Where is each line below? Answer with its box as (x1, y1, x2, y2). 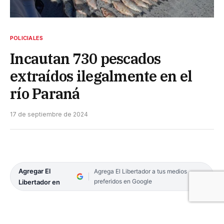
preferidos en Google (93, 177, 152, 185)
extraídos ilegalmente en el (10, 66, 192, 85)
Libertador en (18, 177, 60, 186)
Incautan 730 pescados (10, 48, 161, 68)
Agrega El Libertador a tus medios (93, 167, 187, 175)
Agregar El (18, 166, 50, 175)
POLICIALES (10, 34, 43, 41)
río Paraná (10, 83, 80, 103)
